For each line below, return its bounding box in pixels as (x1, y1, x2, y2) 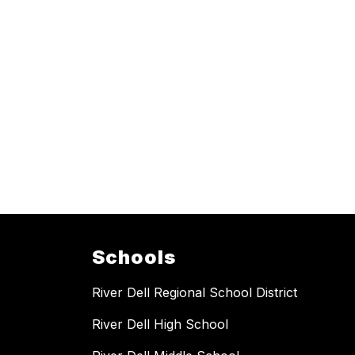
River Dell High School (92, 316, 228, 333)
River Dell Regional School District (92, 284, 297, 301)
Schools (92, 246, 176, 269)
